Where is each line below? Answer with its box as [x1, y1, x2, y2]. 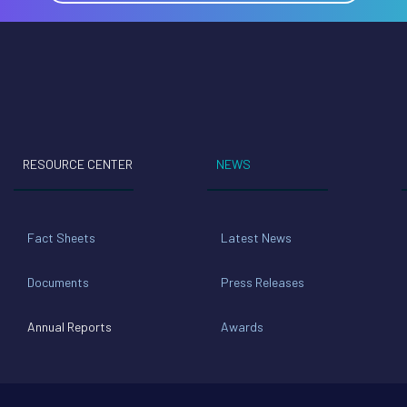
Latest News [221, 230, 293, 246]
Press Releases [221, 274, 305, 291]
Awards [221, 319, 264, 335]
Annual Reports [26, 319, 112, 335]
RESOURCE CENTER [22, 156, 133, 173]
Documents [26, 274, 89, 291]
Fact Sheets [26, 230, 95, 246]
